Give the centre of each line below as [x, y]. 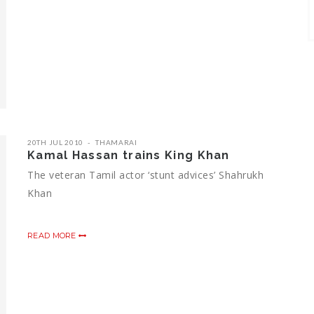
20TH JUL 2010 [56, 142]
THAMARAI [116, 142]
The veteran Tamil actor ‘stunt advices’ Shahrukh [145, 175]
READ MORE [53, 235]
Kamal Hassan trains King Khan [129, 155]
